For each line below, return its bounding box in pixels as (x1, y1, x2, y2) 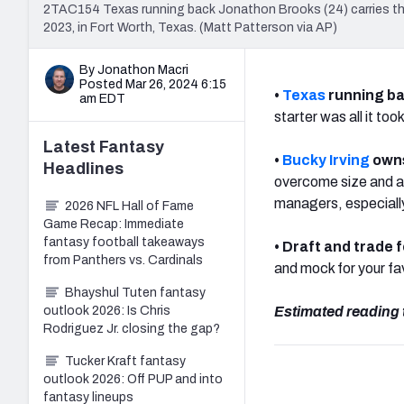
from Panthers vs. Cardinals (43, 252, 203, 267)
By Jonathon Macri (79, 62, 188, 77)
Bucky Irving (282, 151, 370, 168)
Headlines (43, 159, 124, 178)
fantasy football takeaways (43, 234, 205, 249)
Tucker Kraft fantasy (65, 353, 186, 368)
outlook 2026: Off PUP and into (43, 372, 223, 386)
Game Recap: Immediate (43, 216, 184, 231)
